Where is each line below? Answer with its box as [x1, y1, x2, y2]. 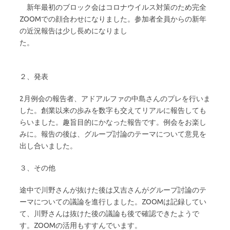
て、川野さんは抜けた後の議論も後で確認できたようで [20, 209, 199, 218]
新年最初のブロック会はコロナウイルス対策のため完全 [20, 3, 206, 11]
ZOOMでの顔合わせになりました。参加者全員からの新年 [20, 14, 206, 23]
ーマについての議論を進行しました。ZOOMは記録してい [20, 197, 206, 206]
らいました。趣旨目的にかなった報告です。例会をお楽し [20, 118, 206, 126]
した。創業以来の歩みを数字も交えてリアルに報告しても [20, 106, 206, 114]
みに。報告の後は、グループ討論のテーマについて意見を [20, 129, 206, 138]
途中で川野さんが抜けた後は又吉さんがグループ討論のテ [20, 185, 206, 194]
